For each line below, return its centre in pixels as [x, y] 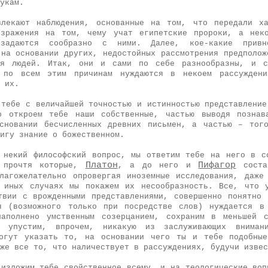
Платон [101, 165]
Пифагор [217, 165]
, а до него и [158, 165]
